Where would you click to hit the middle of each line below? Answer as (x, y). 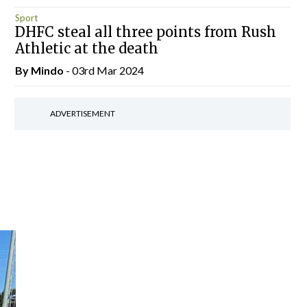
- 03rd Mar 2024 (103, 70)
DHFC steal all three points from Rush (145, 32)
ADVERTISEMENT (82, 113)
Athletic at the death (86, 48)
